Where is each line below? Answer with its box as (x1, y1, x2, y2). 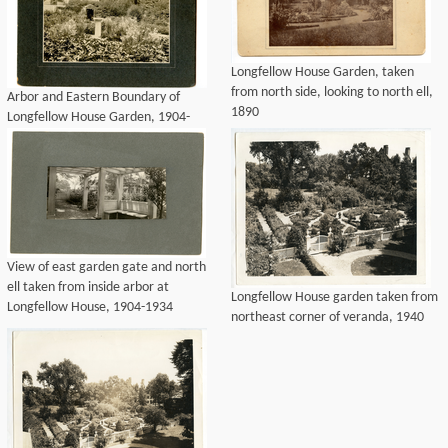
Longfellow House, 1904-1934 (7, 300, 173, 315)
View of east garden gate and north (7, 260, 206, 275)
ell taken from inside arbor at (7, 280, 169, 295)
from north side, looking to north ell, (231, 85, 433, 100)
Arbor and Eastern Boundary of (7, 90, 180, 105)
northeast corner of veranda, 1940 (231, 310, 424, 325)
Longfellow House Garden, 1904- (7, 110, 190, 125)
